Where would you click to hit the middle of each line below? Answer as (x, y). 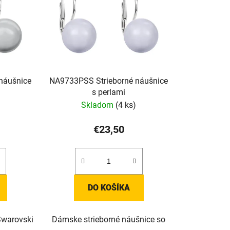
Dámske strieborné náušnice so (109, 220)
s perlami (109, 92)
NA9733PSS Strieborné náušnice (109, 81)
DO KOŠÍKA (109, 188)
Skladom (99, 105)
